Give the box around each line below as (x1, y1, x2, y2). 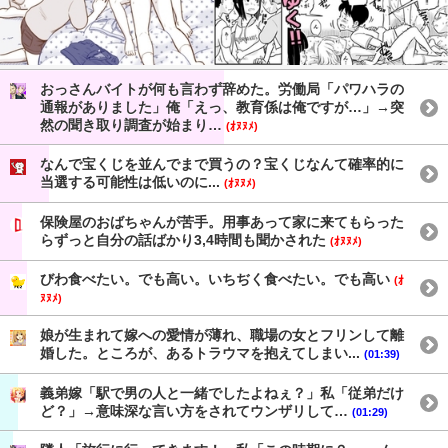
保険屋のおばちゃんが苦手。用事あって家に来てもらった (40, 213, 404, 230)
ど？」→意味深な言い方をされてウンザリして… (40, 402, 352, 419)
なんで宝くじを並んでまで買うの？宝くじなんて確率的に (40, 156, 404, 173)
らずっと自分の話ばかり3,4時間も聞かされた (40, 231, 330, 248)
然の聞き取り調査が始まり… (40, 116, 226, 133)
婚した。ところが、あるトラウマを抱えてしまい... (40, 344, 364, 361)
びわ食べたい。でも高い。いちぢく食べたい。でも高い (40, 271, 394, 288)
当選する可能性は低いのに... (40, 174, 224, 191)
